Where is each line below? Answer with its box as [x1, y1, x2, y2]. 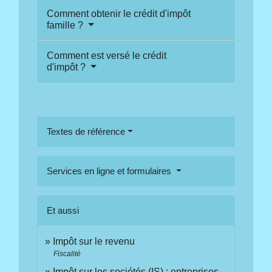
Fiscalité [53, 249, 81, 258]
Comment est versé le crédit [47, 50, 167, 61]
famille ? [47, 19, 86, 30]
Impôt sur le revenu [53, 236, 135, 246]
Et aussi [47, 205, 80, 216]
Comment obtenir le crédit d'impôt [47, 8, 191, 19]
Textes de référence [47, 126, 126, 137]
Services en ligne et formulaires [47, 165, 174, 176]
